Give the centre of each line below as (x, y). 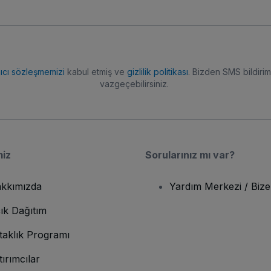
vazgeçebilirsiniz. (134, 84)
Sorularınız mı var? (190, 155)
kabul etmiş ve (96, 72)
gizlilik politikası (157, 72)
